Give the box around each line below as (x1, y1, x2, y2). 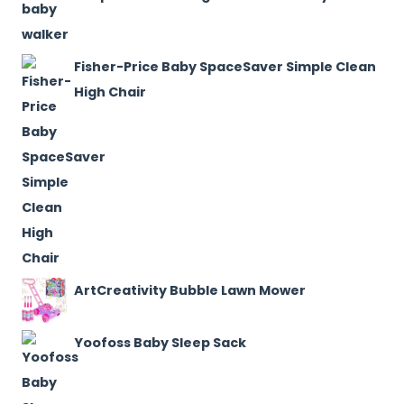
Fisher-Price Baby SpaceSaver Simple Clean (74, 57, 376, 76)
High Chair (74, 82, 146, 101)
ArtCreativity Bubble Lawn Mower (74, 280, 306, 299)
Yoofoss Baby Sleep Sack (74, 333, 246, 352)
